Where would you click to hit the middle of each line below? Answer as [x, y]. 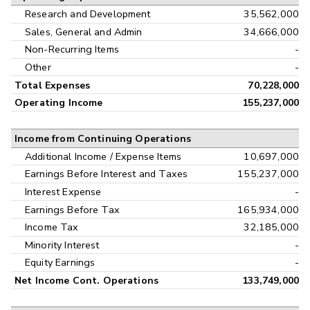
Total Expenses [53, 85]
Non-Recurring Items [72, 49]
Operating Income [59, 102]
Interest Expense [63, 191]
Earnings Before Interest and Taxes [107, 174]
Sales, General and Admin [84, 31]
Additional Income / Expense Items [103, 156]
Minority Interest [62, 245]
